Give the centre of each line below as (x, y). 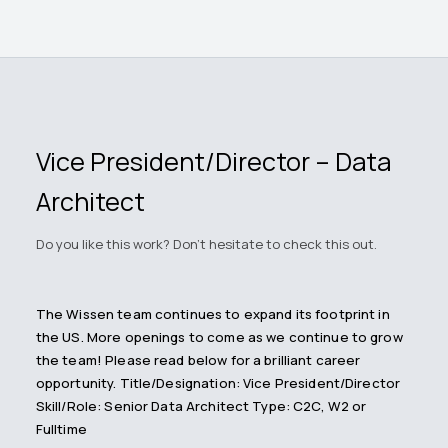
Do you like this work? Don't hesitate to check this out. (206, 244)
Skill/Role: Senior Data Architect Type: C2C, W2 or (201, 406)
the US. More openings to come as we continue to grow (219, 337)
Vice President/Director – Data (213, 161)
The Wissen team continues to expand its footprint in (212, 314)
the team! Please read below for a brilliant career (198, 360)
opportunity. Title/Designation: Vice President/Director (218, 383)
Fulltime (61, 429)
